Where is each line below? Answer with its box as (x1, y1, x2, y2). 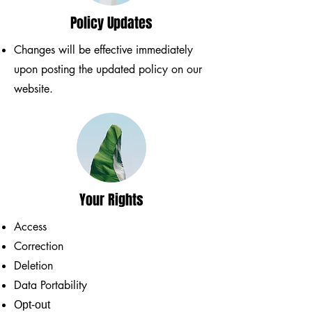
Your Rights (79, 189, 143, 210)
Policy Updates (70, 12, 153, 33)
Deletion (14, 258, 53, 273)
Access (14, 219, 47, 234)
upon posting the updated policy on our (14, 61, 202, 77)
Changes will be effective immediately (14, 42, 193, 57)
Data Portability (14, 277, 87, 292)
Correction (14, 238, 63, 253)
